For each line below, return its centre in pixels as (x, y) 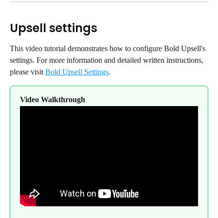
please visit (27, 72)
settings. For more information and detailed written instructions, (108, 60)
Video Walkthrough (53, 100)
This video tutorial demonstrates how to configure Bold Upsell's (109, 49)
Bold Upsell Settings (77, 72)
